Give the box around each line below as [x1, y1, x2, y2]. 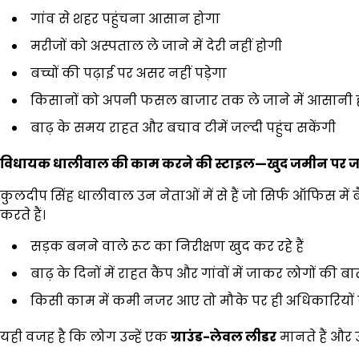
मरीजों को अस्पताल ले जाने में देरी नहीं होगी [30, 36, 282, 55]
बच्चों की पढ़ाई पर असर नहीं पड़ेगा [30, 63, 227, 83]
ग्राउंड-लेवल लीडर [171, 327, 276, 346]
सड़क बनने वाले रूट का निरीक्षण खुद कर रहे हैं [30, 236, 304, 256]
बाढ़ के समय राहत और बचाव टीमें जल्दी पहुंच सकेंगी [30, 118, 336, 137]
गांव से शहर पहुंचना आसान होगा [30, 9, 220, 28]
